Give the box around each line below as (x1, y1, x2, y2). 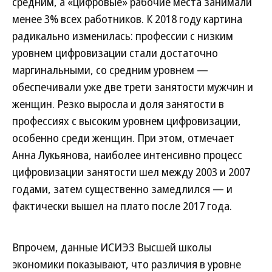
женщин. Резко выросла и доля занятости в (12, 97, 224, 111)
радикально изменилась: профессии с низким (12, 29, 233, 43)
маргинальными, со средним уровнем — (12, 63, 208, 77)
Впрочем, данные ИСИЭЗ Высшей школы (12, 240, 211, 254)
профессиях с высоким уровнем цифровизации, (12, 114, 241, 128)
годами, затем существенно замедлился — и (12, 182, 233, 196)
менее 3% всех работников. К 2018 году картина (12, 12, 242, 26)
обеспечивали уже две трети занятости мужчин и (12, 80, 253, 94)
